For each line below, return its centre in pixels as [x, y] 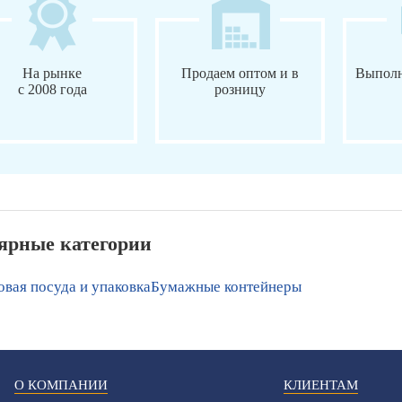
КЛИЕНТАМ [320, 385]
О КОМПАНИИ [61, 385]
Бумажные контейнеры [226, 287]
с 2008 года [52, 90]
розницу [240, 90]
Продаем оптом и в [240, 74]
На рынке [52, 74]
